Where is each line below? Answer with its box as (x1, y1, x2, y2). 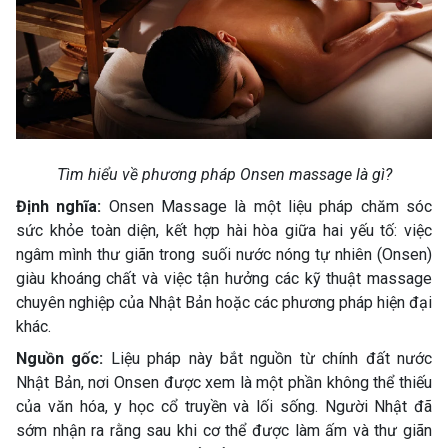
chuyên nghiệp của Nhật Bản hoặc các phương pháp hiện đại (16, 292, 432, 312)
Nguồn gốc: (16, 348, 104, 368)
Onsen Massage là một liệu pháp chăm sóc (101, 196, 433, 216)
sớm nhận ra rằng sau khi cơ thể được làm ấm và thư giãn (16, 420, 432, 440)
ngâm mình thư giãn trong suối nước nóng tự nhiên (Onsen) (16, 244, 432, 264)
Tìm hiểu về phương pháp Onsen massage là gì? (56, 164, 392, 184)
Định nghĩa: (16, 196, 102, 216)
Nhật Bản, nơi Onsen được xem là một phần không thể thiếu (16, 372, 432, 392)
